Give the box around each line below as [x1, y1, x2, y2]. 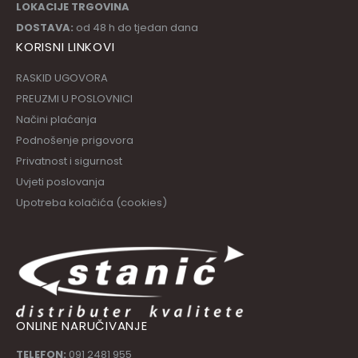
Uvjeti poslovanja [16, 174, 105, 190]
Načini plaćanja [16, 112, 97, 128]
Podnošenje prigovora [16, 133, 133, 149]
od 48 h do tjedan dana [74, 20, 198, 36]
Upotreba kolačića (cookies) [16, 195, 167, 211]
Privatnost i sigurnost [16, 153, 122, 169]
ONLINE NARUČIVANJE [16, 317, 148, 335]
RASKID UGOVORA [16, 70, 108, 86]
